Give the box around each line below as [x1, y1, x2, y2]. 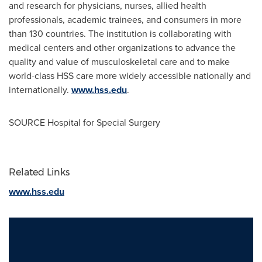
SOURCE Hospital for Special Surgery [9, 116, 160, 129]
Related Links [9, 167, 70, 178]
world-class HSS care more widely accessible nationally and [9, 69, 251, 82]
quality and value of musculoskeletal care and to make [9, 55, 230, 68]
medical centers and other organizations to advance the [9, 41, 236, 54]
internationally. [9, 83, 71, 96]
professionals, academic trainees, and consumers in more [9, 13, 242, 26]
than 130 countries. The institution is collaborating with [9, 27, 232, 40]
